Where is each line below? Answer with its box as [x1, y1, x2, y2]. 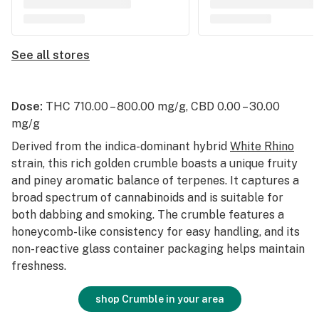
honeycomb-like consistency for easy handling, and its [11, 225, 300, 239]
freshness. [11, 259, 66, 273]
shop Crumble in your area [95, 293, 224, 305]
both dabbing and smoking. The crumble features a [11, 208, 284, 221]
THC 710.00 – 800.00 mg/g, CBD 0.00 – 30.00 [43, 100, 280, 113]
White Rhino [230, 140, 294, 153]
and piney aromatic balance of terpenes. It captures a [11, 174, 299, 187]
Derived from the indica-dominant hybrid [11, 140, 230, 153]
